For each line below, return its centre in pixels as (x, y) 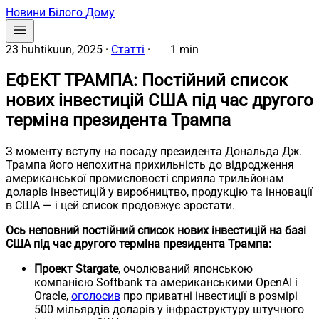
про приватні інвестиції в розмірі (209, 296)
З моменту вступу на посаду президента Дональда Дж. (154, 151)
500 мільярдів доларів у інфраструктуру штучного (169, 309)
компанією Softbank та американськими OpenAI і (166, 282)
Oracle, (53, 296)
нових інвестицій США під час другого (159, 100)
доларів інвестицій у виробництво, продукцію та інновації (159, 192)
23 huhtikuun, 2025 (54, 49)
